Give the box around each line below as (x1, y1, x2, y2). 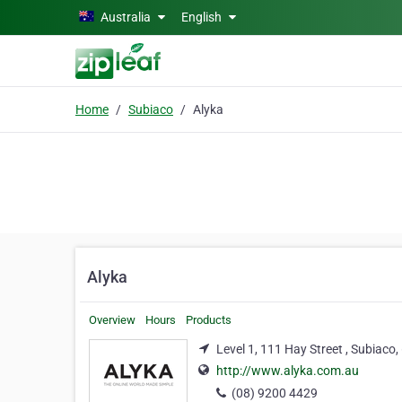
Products (186, 313, 232, 327)
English (181, 10, 224, 24)
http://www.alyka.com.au (216, 363, 359, 379)
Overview (89, 313, 135, 327)
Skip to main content (6, 8, 124, 22)
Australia (100, 10, 151, 24)
